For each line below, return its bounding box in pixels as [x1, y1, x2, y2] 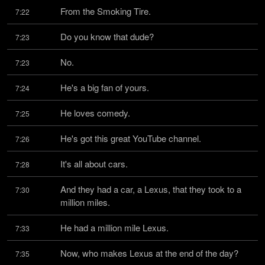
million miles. [60, 196, 110, 208]
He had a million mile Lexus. [60, 221, 169, 234]
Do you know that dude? [60, 30, 154, 43]
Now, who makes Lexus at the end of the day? [60, 247, 238, 259]
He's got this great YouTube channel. [60, 132, 201, 144]
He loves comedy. [60, 106, 130, 119]
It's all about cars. [60, 157, 128, 170]
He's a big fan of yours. [60, 81, 149, 93]
